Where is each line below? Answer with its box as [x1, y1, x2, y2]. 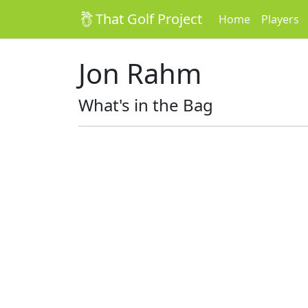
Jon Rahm [78, 54, 201, 92]
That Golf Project [96, 10, 202, 28]
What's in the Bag [78, 93, 213, 116]
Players [261, 12, 299, 27]
